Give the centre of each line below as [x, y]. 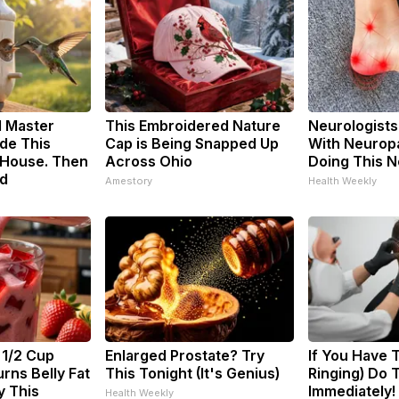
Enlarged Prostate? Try [185, 355]
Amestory [129, 180]
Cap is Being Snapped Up [192, 143]
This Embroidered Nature [193, 125]
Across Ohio [149, 161]
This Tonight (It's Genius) [192, 373]
